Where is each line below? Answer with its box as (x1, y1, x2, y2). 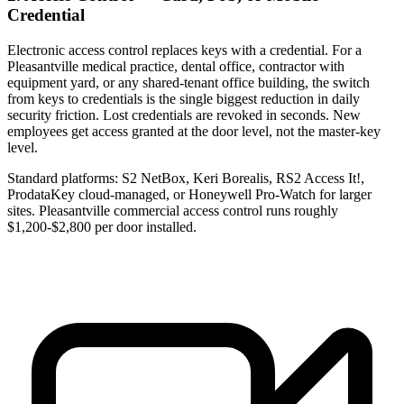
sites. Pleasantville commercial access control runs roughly (7, 202, 338, 218)
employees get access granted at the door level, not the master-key (7, 123, 381, 139)
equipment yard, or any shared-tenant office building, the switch (7, 74, 370, 90)
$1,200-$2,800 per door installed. (7, 218, 197, 234)
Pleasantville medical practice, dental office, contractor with (7, 58, 344, 74)
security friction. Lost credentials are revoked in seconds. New (7, 106, 361, 123)
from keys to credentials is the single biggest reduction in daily (7, 90, 360, 106)
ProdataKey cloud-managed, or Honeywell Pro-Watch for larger (7, 186, 372, 202)
